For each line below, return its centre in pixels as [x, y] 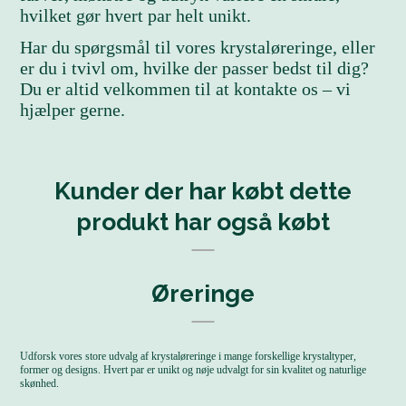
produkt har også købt [203, 222]
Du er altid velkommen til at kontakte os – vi [186, 89]
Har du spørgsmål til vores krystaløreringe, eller [198, 47]
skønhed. [40, 383]
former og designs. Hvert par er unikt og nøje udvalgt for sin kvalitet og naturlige [193, 370]
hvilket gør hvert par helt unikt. [136, 15]
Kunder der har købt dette [203, 191]
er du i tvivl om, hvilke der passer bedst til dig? [195, 68]
